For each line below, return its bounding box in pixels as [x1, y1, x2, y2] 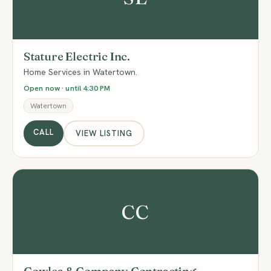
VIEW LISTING [75, 128, 133, 139]
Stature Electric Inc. [24, 49, 131, 64]
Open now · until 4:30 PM [24, 83, 110, 93]
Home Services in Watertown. [24, 67, 137, 77]
